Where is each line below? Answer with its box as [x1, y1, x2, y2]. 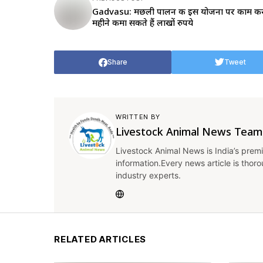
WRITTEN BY [116, 113, 160, 121]
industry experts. [116, 170, 181, 180]
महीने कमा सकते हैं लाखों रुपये [92, 16, 193, 28]
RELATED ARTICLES [54, 234, 146, 245]
